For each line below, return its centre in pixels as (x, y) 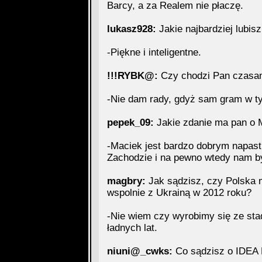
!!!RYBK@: (132, 76)
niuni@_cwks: (139, 251)
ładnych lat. (132, 228)
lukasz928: (131, 29)
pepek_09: (130, 123)
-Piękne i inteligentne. (154, 52)
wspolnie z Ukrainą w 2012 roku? (179, 193)
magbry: (126, 181)
